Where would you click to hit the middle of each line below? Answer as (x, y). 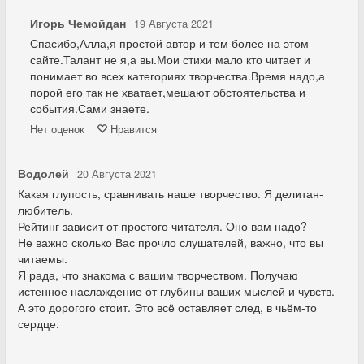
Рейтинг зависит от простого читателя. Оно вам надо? (162, 226)
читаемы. (43, 258)
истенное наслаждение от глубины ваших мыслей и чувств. (176, 291)
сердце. (39, 323)
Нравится (132, 129)
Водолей (43, 173)
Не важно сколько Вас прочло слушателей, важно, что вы (171, 242)
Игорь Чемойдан (78, 23)
